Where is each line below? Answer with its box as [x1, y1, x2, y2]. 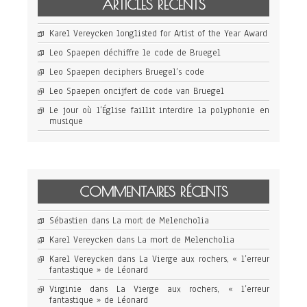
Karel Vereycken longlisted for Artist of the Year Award [49, 27, 267, 40]
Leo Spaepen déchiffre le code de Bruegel [49, 47, 221, 59]
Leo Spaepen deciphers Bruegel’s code [49, 66, 204, 78]
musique [49, 115, 83, 127]
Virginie [49, 283, 82, 295]
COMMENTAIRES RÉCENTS [79, 184, 228, 199]
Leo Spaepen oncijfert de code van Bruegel [49, 85, 224, 97]
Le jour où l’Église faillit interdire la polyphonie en [49, 104, 269, 116]
